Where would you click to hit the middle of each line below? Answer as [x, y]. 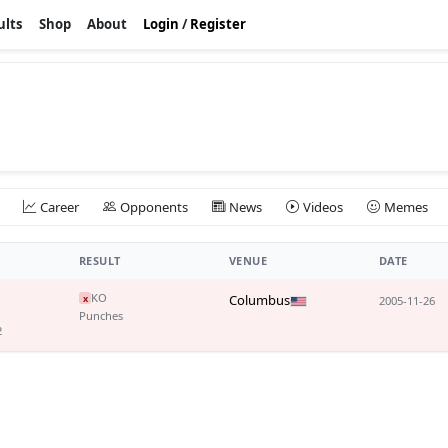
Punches [101, 316]
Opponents [154, 206]
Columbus [259, 300]
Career [59, 206]
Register [218, 24]
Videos [323, 206]
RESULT [100, 261]
